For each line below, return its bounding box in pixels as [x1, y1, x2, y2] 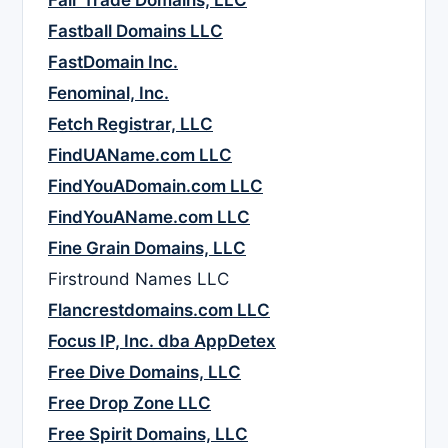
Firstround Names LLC [48, 269, 229, 290]
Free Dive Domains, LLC [48, 362, 241, 383]
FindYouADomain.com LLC [48, 176, 263, 197]
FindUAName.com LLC [48, 145, 232, 166]
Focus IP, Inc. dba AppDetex [48, 331, 276, 352]
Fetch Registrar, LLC [48, 114, 213, 135]
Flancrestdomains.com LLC [48, 300, 270, 321]
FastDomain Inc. [48, 52, 178, 73]
